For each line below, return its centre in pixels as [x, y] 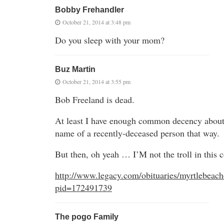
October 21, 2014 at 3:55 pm [96, 81]
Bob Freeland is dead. [95, 99]
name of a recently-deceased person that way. [137, 133]
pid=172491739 [83, 187]
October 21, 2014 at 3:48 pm [96, 22]
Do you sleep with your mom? [110, 40]
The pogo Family [87, 216]
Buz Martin [75, 69]
